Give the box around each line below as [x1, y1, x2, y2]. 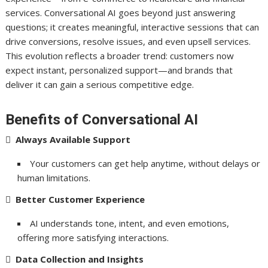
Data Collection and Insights [16, 252, 144, 265]
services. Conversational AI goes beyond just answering [5, 6, 236, 19]
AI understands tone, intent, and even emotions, [30, 217, 230, 229]
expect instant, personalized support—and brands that [5, 63, 233, 76]
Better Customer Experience [16, 193, 145, 205]
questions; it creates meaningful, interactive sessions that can [5, 20, 260, 33]
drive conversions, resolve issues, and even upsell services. [5, 35, 251, 47]
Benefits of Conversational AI [5, 111, 199, 128]
